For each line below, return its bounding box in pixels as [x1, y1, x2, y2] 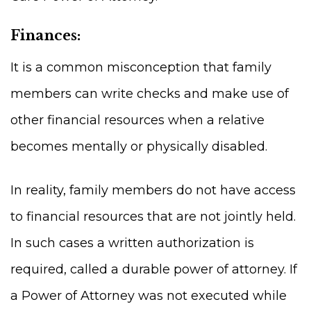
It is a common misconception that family [10, 59, 271, 75]
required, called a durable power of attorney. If [10, 261, 297, 277]
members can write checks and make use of [10, 85, 289, 101]
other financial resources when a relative [10, 112, 264, 128]
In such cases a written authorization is [10, 235, 254, 251]
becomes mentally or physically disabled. [10, 138, 267, 154]
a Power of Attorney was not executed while [10, 287, 287, 303]
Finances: [10, 26, 81, 44]
